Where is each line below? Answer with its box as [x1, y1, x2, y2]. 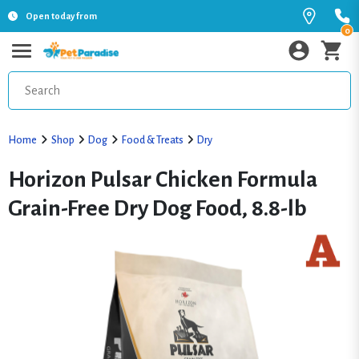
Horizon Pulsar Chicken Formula [8, 167, 317, 192]
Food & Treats [121, 135, 184, 146]
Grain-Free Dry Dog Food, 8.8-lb [8, 196, 307, 220]
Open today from [26, 11, 97, 21]
